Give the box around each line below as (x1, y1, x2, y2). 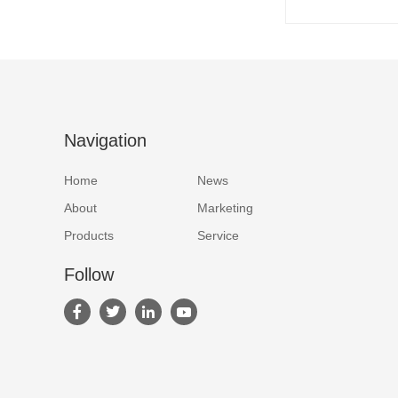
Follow (64, 265, 114, 284)
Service (197, 228, 239, 243)
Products (64, 228, 114, 243)
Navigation (64, 131, 147, 150)
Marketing (197, 201, 253, 215)
